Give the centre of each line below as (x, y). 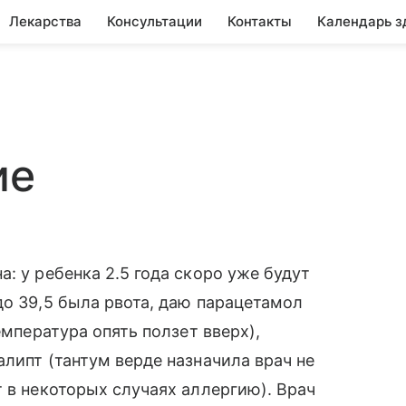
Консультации (155, 21)
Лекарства (45, 21)
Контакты (260, 21)
